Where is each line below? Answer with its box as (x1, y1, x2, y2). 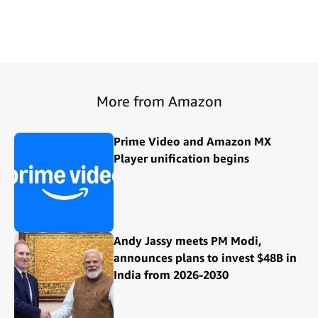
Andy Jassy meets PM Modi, (114, 233, 262, 248)
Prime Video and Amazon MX (114, 133, 271, 148)
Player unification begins (114, 150, 249, 165)
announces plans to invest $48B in (114, 250, 297, 265)
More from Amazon (96, 92, 222, 109)
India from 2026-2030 (114, 267, 229, 282)
